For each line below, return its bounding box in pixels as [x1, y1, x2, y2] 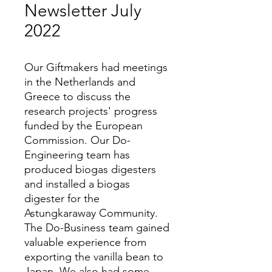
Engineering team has [24, 148, 130, 161]
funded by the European [24, 119, 143, 132]
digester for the [24, 192, 100, 205]
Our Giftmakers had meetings [24, 61, 168, 74]
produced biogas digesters [24, 163, 156, 176]
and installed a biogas [24, 177, 130, 191]
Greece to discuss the [24, 90, 131, 103]
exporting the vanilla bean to [24, 250, 163, 263]
